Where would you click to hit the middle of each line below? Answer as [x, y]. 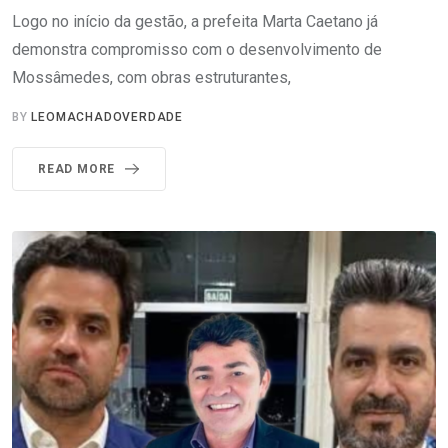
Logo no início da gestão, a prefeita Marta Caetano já [195, 21]
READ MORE [77, 168]
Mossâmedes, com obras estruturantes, [151, 77]
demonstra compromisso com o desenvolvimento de [197, 49]
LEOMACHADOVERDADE [107, 116]
